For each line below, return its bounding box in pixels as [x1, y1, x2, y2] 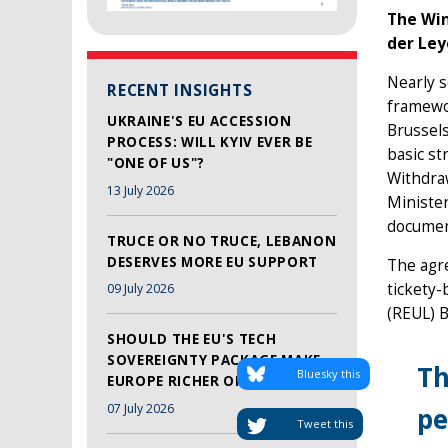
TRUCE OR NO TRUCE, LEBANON [107, 231, 337, 250]
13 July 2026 [107, 181, 174, 199]
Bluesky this [297, 366, 360, 382]
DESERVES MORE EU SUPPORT [107, 252, 318, 271]
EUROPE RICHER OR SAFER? [107, 372, 300, 391]
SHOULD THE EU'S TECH [107, 330, 277, 349]
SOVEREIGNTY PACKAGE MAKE [107, 351, 321, 370]
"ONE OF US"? [107, 154, 205, 173]
